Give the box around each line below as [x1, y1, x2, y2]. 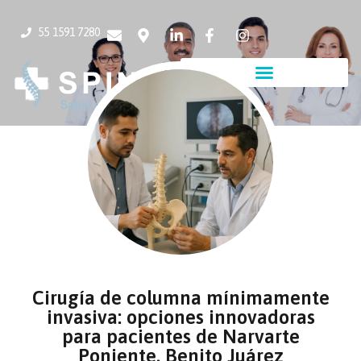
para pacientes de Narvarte [61, 326, 300, 347]
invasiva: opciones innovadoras [46, 306, 315, 328]
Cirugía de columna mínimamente [31, 287, 330, 309]
